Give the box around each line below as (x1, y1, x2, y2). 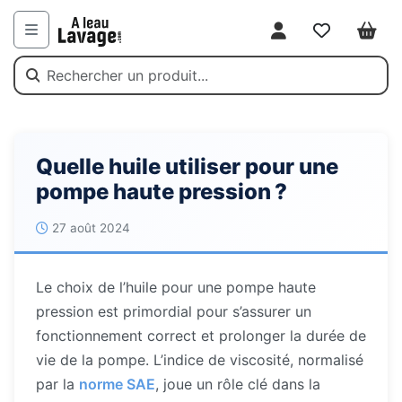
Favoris (320, 30, 370, 48)
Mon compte (277, 30, 363, 48)
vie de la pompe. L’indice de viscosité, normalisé (36, 351, 363, 369)
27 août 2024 (52, 221, 130, 235)
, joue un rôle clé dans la (155, 375, 320, 393)
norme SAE (79, 375, 155, 393)
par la (36, 375, 79, 393)
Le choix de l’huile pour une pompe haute (36, 278, 316, 296)
